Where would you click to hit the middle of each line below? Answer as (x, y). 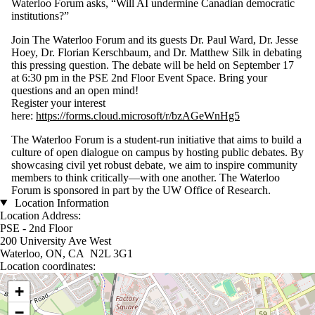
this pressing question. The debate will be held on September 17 (153, 65)
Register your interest (58, 103)
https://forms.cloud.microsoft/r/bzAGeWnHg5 (138, 115)
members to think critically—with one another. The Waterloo (146, 177)
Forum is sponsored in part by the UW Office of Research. (141, 190)
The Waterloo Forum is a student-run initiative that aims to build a (156, 139)
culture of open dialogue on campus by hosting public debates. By (157, 152)
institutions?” (40, 15)
